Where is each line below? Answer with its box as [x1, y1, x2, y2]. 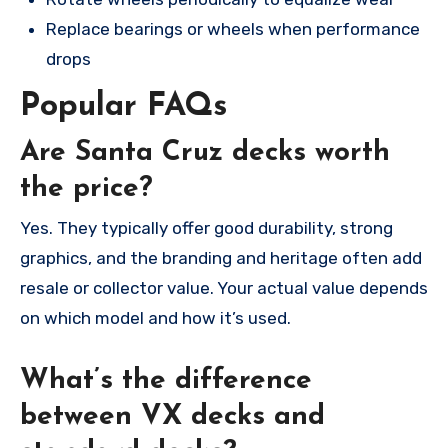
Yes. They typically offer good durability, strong [20, 217, 393, 238]
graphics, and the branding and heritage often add [20, 247, 422, 268]
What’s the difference [20, 366, 312, 395]
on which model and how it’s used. [20, 307, 291, 328]
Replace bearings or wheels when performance [45, 19, 420, 40]
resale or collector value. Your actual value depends [20, 277, 428, 298]
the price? [20, 174, 153, 203]
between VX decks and [20, 402, 325, 431]
